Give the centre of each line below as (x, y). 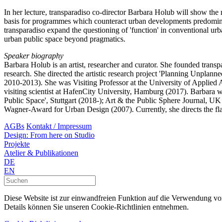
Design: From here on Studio (49, 135)
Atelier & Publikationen (41, 153)
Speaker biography (34, 56)
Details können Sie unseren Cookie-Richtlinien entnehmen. (96, 207)
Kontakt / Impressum (59, 126)
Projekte (17, 144)
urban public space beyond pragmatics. (65, 39)
